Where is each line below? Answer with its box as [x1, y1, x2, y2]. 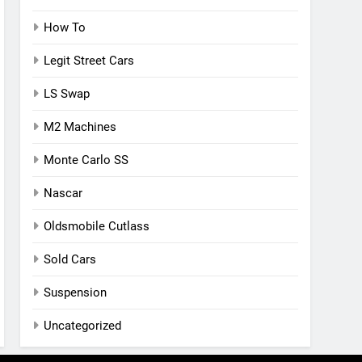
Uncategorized [44, 318, 122, 333]
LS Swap [44, 86, 90, 101]
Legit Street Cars [44, 53, 135, 68]
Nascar [44, 186, 83, 200]
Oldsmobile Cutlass [44, 219, 150, 234]
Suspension [44, 285, 107, 300]
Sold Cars [44, 252, 97, 267]
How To [44, 20, 86, 35]
